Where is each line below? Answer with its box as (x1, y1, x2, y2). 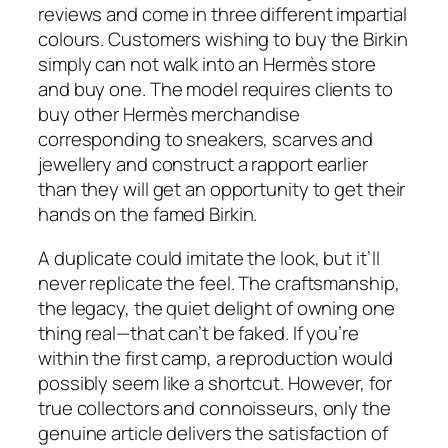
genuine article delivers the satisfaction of (38, 419, 388, 446)
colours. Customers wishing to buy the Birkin (38, 26, 408, 53)
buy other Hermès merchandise (38, 101, 301, 128)
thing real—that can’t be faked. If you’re (38, 319, 359, 346)
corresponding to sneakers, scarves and (38, 126, 374, 153)
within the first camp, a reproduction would (38, 344, 393, 371)
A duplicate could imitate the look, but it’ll (38, 244, 380, 271)
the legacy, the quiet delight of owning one (38, 294, 395, 321)
